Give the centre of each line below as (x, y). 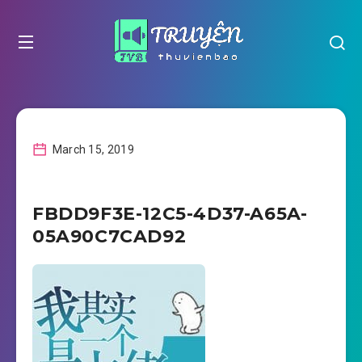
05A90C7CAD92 (109, 237)
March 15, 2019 (92, 149)
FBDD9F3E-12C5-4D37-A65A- (170, 214)
